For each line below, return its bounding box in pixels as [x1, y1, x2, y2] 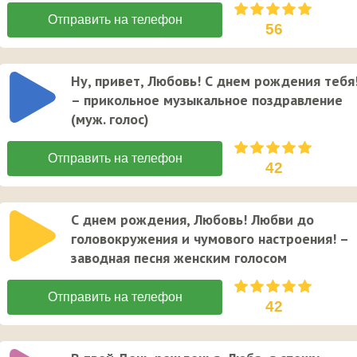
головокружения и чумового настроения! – [71, 229, 348, 249]
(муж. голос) [71, 110, 149, 129]
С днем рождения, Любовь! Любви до [71, 210, 314, 229]
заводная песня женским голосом [71, 249, 287, 268]
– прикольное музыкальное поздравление [71, 91, 343, 110]
